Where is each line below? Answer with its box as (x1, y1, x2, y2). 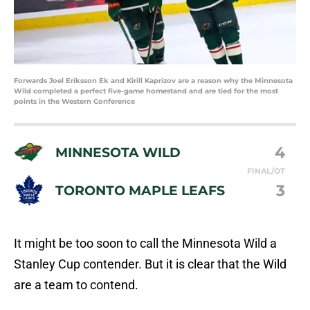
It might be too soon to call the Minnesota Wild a (14, 236, 277, 251)
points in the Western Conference (14, 97, 135, 107)
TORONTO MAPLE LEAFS (55, 181, 225, 199)
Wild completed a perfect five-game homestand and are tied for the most (14, 86, 278, 96)
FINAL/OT (247, 166, 285, 176)
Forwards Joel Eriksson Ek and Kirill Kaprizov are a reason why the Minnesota (14, 76, 293, 86)
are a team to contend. (14, 277, 138, 293)
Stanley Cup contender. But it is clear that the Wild (14, 257, 286, 272)
